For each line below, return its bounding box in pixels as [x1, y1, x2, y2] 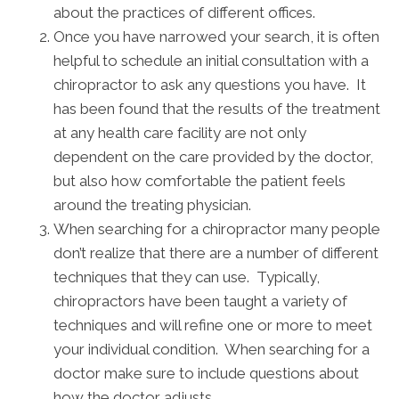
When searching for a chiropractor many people [53, 219, 380, 238]
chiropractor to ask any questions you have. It [53, 75, 366, 94]
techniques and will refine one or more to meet [53, 315, 372, 334]
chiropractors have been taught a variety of [53, 291, 347, 310]
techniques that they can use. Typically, [53, 267, 320, 286]
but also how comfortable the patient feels [53, 171, 346, 190]
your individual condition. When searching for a [53, 339, 370, 358]
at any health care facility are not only [53, 123, 306, 142]
